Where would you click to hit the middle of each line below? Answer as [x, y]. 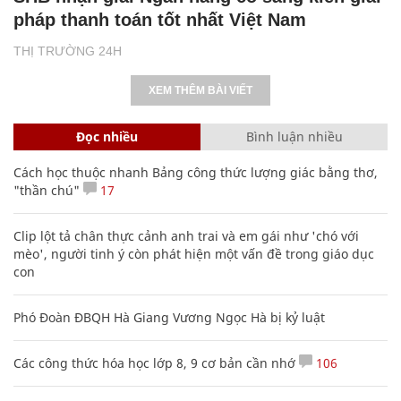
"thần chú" [47, 190]
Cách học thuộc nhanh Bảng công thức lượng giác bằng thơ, [196, 172]
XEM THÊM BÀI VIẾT [200, 90]
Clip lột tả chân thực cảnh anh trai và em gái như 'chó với [186, 235]
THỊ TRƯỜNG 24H [68, 51]
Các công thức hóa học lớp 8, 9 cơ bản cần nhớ [154, 363]
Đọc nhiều [107, 136]
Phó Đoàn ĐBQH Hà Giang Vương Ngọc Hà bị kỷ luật [169, 317]
